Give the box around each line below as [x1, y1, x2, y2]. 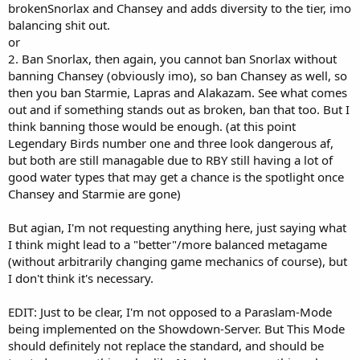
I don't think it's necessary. [8, 269, 153, 286]
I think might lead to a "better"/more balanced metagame [8, 235, 327, 252]
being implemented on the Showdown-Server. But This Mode [8, 320, 345, 337]
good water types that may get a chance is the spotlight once [8, 168, 344, 185]
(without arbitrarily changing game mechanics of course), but [8, 252, 347, 269]
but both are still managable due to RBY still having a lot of [8, 151, 333, 168]
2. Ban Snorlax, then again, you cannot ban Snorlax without [8, 50, 337, 67]
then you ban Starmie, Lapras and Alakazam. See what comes [8, 84, 347, 100]
